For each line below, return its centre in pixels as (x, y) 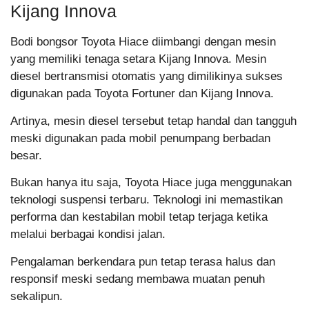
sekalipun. (37, 296)
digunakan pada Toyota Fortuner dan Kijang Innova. (144, 94)
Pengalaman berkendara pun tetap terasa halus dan (143, 261)
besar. (26, 155)
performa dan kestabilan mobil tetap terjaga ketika (139, 217)
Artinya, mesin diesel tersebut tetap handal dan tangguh (153, 121)
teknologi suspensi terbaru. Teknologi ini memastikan (147, 200)
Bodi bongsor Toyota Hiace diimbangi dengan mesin (143, 42)
